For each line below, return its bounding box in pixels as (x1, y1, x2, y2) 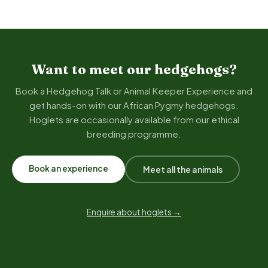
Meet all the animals (142, 164, 223, 175)
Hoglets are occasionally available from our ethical (29, 114, 239, 125)
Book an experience (29, 163, 108, 173)
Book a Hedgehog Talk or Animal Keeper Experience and (16, 86, 252, 96)
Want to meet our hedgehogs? (31, 61, 237, 78)
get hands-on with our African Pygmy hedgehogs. (29, 100, 239, 111)
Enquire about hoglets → (87, 207, 181, 217)
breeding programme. (87, 129, 181, 139)
